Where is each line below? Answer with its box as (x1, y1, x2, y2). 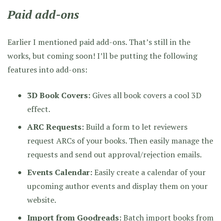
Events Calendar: (27, 166, 92, 178)
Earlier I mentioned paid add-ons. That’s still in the (7, 36, 190, 47)
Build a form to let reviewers (84, 121, 187, 132)
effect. (27, 103, 50, 114)
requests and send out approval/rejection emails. (27, 148, 202, 160)
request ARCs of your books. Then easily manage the (27, 135, 213, 146)
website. (27, 194, 56, 205)
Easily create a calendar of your (92, 166, 206, 178)
